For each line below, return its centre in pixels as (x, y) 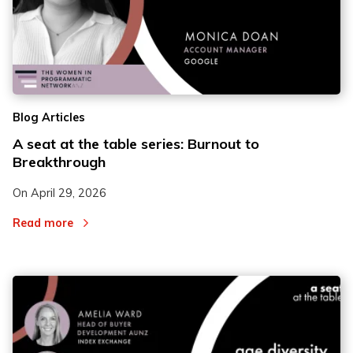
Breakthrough (59, 162)
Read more (43, 223)
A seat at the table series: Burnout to (136, 143)
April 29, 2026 (69, 193)
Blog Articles (49, 117)
